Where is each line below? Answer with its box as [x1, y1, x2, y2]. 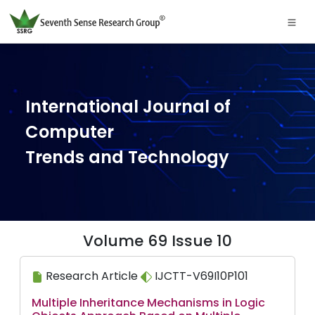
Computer [25, 120, 114, 143]
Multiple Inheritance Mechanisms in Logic [32, 295, 265, 311]
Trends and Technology [25, 146, 229, 169]
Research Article [46, 268, 138, 284]
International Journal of [25, 95, 231, 118]
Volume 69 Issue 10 [83, 230, 232, 252]
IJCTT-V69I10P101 [152, 268, 248, 284]
